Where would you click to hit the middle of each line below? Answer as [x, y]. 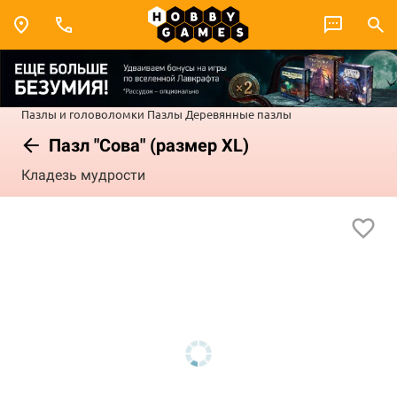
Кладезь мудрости [83, 175]
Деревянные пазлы [238, 113]
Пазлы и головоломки [83, 113]
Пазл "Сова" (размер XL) [147, 145]
